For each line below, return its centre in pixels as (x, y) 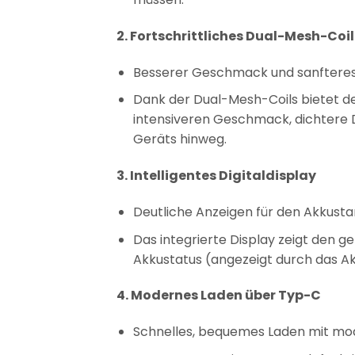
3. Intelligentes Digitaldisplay (216, 176)
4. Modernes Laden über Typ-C (219, 296)
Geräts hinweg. (179, 139)
